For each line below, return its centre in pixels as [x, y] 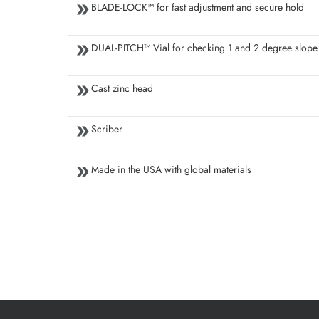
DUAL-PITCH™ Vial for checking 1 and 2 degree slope [204, 48]
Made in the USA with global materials [171, 170]
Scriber [107, 129]
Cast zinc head [122, 89]
